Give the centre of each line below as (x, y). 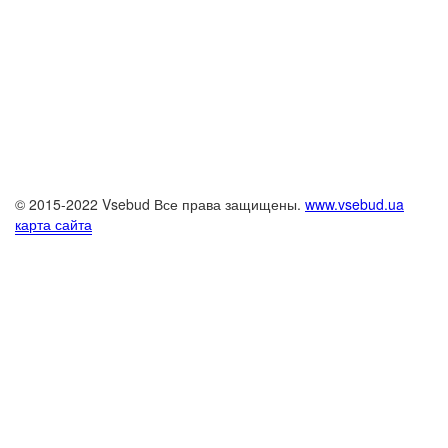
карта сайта (53, 224)
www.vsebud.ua (354, 204)
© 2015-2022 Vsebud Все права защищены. (160, 204)
